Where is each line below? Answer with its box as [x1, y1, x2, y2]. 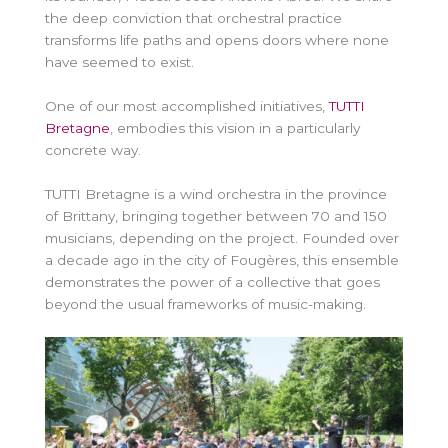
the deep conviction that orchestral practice [45, 9, 342, 26]
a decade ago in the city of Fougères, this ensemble [45, 251, 399, 268]
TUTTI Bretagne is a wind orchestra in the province [45, 185, 387, 202]
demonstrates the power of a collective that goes [45, 273, 380, 290]
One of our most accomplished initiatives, [45, 97, 329, 114]
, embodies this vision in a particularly [110, 119, 360, 136]
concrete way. [45, 141, 141, 158]
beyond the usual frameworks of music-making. [45, 295, 366, 312]
